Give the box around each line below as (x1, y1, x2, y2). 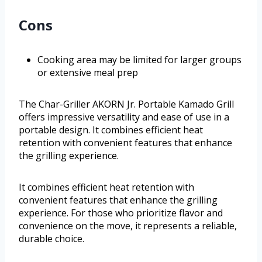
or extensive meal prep (37, 65, 138, 79)
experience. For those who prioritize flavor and (19, 206, 223, 219)
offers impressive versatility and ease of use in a (19, 110, 229, 123)
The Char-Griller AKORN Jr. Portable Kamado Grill (19, 97, 234, 111)
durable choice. (19, 232, 84, 245)
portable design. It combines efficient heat (19, 123, 203, 136)
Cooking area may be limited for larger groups (37, 53, 242, 66)
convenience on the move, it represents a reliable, (19, 219, 237, 232)
